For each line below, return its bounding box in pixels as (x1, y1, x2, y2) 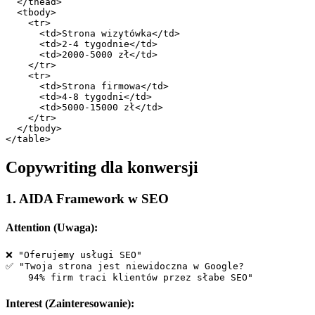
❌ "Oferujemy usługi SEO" (6, 249, 142, 260)
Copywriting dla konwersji (6, 158, 198, 177)
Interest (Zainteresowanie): (6, 297, 134, 309)
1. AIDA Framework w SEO (6, 191, 169, 207)
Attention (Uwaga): (6, 221, 98, 234)
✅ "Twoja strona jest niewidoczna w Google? (6, 260, 250, 271)
